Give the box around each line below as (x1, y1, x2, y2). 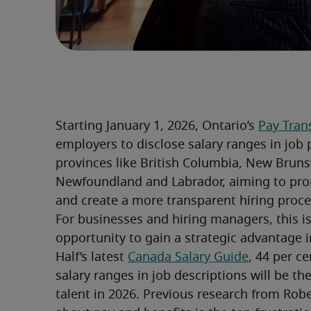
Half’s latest (56, 251, 128, 264)
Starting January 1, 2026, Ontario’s (56, 120, 258, 133)
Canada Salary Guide (128, 251, 249, 264)
